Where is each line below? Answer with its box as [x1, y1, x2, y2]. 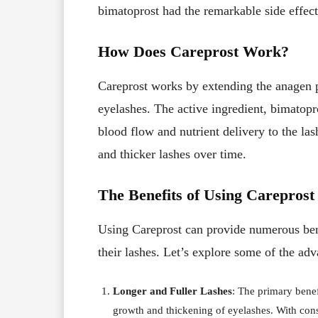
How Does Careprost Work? [98, 42, 289, 60]
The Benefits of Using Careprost [98, 185, 314, 204]
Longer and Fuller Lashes [113, 285, 232, 297]
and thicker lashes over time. [98, 146, 246, 161]
